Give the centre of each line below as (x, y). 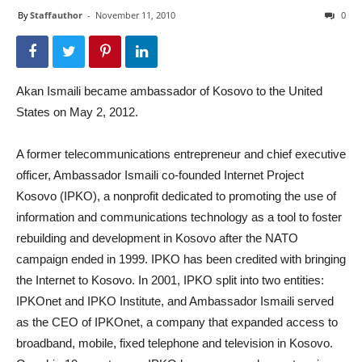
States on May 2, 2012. (77, 112)
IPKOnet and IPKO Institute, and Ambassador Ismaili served (175, 301)
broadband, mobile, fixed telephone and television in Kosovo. (175, 343)
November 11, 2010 (135, 15)
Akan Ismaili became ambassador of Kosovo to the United (169, 91)
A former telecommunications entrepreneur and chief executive (181, 154)
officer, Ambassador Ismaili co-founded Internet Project (160, 175)
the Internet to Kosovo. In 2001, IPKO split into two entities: (170, 280)
